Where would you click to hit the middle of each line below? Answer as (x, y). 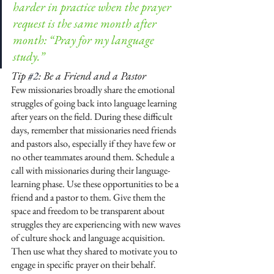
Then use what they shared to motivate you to (95, 251)
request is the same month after (86, 23)
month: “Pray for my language (85, 40)
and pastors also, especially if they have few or (94, 143)
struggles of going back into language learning (95, 103)
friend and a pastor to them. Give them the (89, 197)
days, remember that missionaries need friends (94, 130)
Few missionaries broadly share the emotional (94, 90)
